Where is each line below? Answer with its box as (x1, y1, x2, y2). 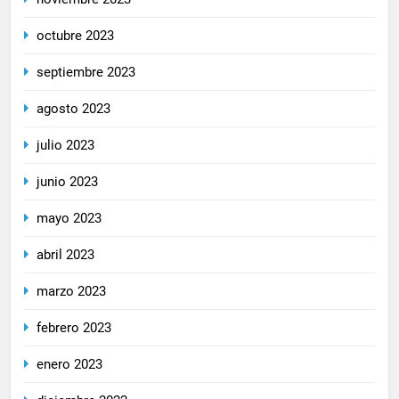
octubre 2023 (37, 27, 114, 44)
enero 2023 (37, 355, 102, 372)
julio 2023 (37, 136, 94, 153)
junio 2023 (37, 173, 98, 190)
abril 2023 (37, 246, 94, 263)
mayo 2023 (37, 209, 102, 226)
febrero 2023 (37, 319, 111, 336)
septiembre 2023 (37, 63, 135, 80)
